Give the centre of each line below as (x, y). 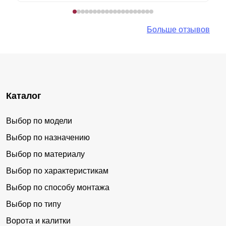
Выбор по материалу (45, 154)
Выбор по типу (34, 204)
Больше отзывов (178, 29)
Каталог (24, 96)
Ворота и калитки (38, 220)
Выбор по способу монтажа (58, 187)
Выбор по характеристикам (57, 171)
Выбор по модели (39, 121)
